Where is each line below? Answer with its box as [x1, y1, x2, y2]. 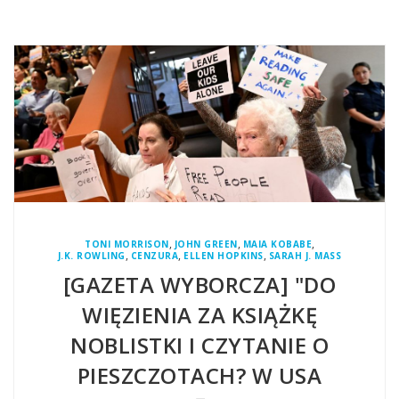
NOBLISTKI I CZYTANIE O [70, 330, 329, 360]
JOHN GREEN [174, 237, 238, 250]
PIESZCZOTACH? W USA [77, 360, 322, 390]
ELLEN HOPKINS [183, 248, 264, 262]
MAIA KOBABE [242, 237, 312, 250]
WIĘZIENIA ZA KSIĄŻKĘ [82, 299, 317, 330]
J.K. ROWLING [57, 248, 126, 262]
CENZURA [130, 248, 179, 262]
